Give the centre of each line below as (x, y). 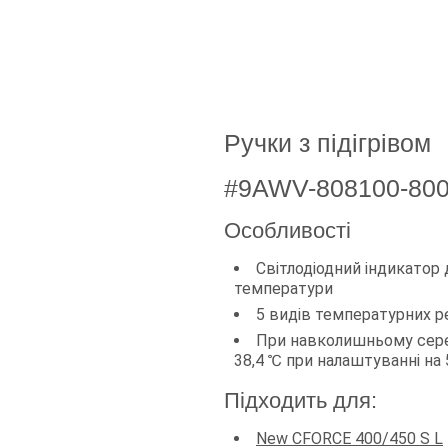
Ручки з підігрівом (327, 143)
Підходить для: (300, 401)
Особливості (287, 231)
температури (283, 289)
